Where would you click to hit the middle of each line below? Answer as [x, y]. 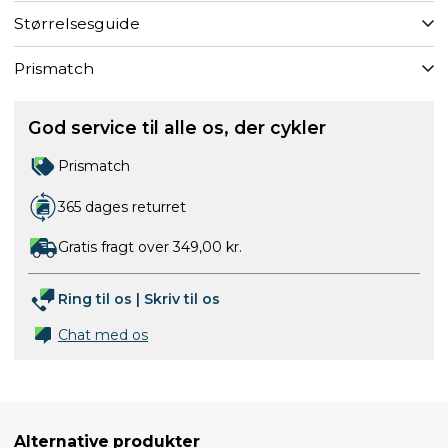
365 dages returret [122, 206]
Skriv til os [182, 299]
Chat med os [103, 335]
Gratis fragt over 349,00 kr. [150, 247]
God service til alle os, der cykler [177, 127]
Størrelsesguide [77, 23]
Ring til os [95, 299]
